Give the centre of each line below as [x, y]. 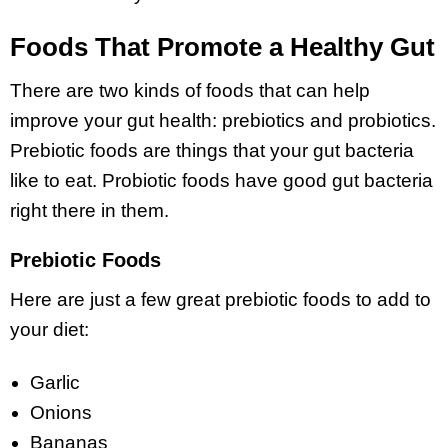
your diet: [49, 330]
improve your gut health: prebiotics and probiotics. [223, 120]
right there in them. [89, 210]
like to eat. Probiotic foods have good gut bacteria [221, 180]
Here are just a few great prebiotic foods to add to [220, 300]
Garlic [55, 383]
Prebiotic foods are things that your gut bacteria [212, 150]
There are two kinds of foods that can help [190, 90]
